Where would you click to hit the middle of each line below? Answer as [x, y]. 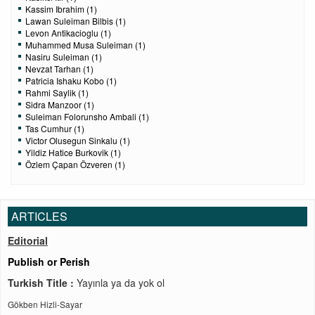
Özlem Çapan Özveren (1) [75, 164]
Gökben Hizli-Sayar [45, 304]
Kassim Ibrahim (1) [61, 9]
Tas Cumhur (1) [55, 128]
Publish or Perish [49, 262]
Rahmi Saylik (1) [57, 92]
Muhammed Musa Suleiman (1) [85, 45]
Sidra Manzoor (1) [60, 104]
